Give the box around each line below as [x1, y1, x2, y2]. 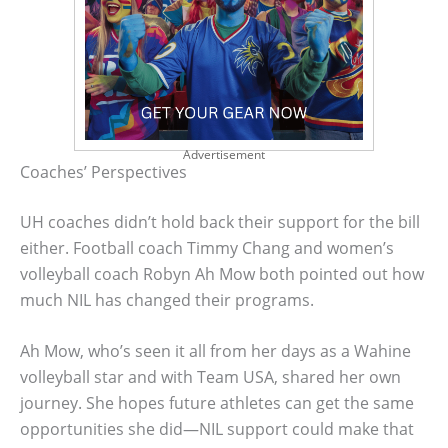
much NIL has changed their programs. [20, 288, 314, 311]
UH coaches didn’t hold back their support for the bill [20, 210, 420, 233]
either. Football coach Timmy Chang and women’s [20, 236, 394, 259]
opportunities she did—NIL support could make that [20, 418, 414, 441]
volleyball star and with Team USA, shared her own [20, 366, 401, 389]
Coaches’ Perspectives [20, 160, 187, 183]
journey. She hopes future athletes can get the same [20, 392, 414, 415]
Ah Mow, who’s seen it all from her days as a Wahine [20, 340, 411, 363]
